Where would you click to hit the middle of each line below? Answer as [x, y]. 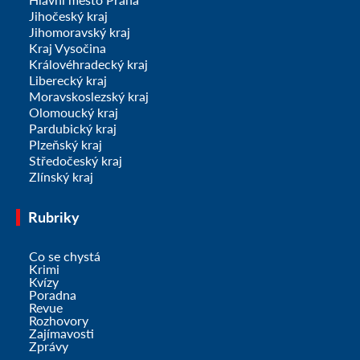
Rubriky [54, 217]
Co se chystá [65, 256]
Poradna [53, 294]
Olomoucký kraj [74, 112]
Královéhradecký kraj [88, 63]
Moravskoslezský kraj [89, 96]
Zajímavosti [61, 333]
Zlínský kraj [61, 176]
